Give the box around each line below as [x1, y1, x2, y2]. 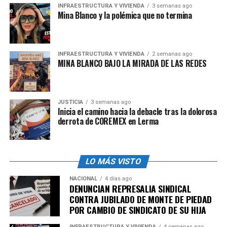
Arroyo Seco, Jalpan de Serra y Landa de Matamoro [9, 39, 208, 50]
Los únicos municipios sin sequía [9, 26, 139, 38]
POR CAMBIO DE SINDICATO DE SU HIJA [69, 203, 206, 216]
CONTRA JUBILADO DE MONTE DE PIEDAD [69, 192, 212, 206]
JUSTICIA [57, 98, 83, 105]
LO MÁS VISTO [84, 156, 143, 166]
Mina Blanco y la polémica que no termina [57, 9, 192, 21]
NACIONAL [69, 175, 97, 182]
